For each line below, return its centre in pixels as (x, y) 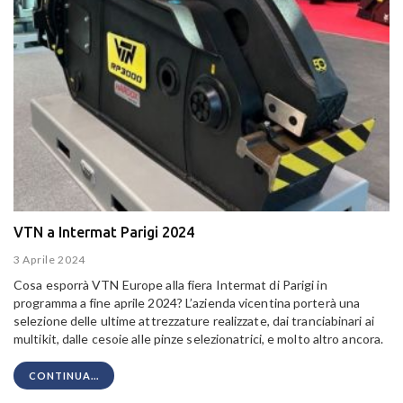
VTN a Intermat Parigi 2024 (104, 232)
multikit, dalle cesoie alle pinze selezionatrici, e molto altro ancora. (199, 339)
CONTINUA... (64, 376)
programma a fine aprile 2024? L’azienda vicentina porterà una (187, 303)
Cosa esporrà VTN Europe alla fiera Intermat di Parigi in (170, 285)
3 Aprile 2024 (50, 260)
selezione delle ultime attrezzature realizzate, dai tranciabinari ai (194, 321)
